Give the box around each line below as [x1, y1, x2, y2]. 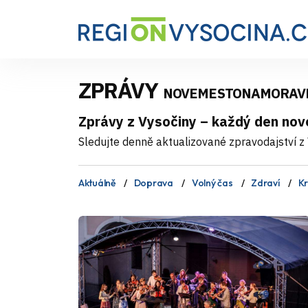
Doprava [133, 177, 173, 189]
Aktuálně [78, 177, 115, 189]
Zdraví [251, 177, 280, 189]
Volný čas [191, 177, 233, 189]
